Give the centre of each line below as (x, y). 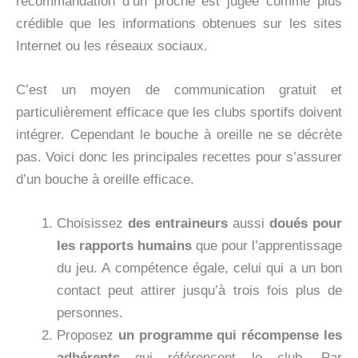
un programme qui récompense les (228, 336)
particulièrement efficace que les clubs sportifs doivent (179, 113)
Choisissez (92, 224)
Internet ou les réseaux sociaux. (112, 46)
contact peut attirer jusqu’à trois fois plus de (199, 291)
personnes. (90, 313)
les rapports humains (124, 246)
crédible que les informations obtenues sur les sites (179, 23)
